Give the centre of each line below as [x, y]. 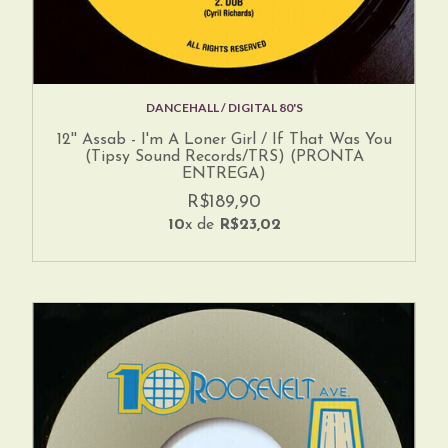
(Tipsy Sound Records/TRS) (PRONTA [224, 156]
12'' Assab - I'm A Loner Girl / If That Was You [224, 139]
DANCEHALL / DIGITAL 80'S [224, 107]
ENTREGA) [224, 173]
